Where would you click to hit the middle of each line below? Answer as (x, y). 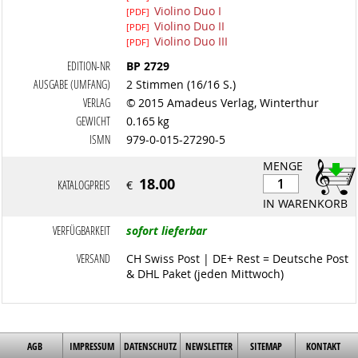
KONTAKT (324, 346)
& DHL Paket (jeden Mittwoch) (205, 274)
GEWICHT (93, 121)
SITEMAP (267, 346)
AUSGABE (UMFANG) (72, 84)
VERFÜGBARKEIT (82, 231)
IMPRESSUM (91, 346)
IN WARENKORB (305, 203)
